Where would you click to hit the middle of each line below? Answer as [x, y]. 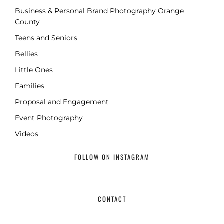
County [27, 22]
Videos [27, 134]
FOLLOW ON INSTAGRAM [112, 157]
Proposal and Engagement [62, 102]
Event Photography [49, 118]
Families [30, 86]
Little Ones [34, 70]
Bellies [26, 54]
